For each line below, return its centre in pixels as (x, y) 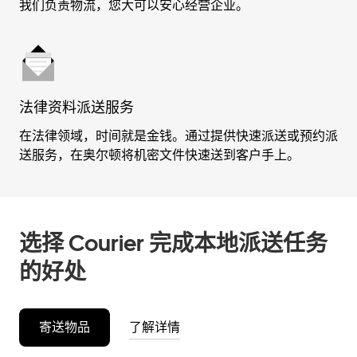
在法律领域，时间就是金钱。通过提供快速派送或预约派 (178, 136)
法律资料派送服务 (76, 107)
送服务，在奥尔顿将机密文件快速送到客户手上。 (159, 155)
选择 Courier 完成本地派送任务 (173, 243)
